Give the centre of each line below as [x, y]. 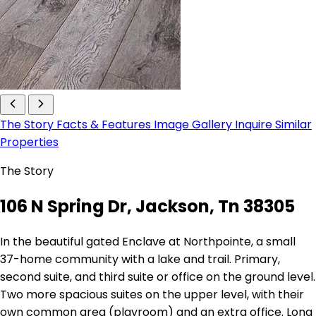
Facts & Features [105, 125]
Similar [293, 125]
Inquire [255, 125]
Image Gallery [194, 125]
